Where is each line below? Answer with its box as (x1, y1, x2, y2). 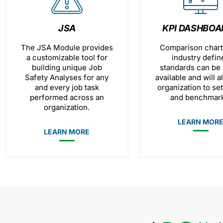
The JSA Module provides (20, 43, 113, 52)
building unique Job (31, 63, 102, 72)
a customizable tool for (26, 53, 108, 62)
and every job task (34, 83, 99, 92)
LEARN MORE (44, 127, 90, 136)
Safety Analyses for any (25, 73, 109, 82)
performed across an (29, 93, 104, 102)
